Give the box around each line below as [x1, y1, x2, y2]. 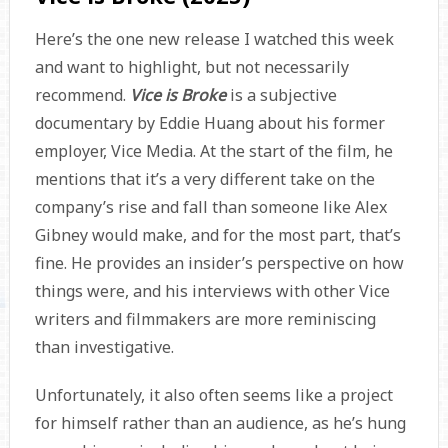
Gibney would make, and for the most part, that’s [34, 224, 401, 247]
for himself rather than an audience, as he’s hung [34, 412, 406, 435]
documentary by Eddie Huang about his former [34, 112, 385, 135]
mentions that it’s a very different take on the [34, 168, 375, 191]
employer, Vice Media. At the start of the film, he [34, 140, 393, 163]
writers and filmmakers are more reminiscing [34, 308, 376, 331]
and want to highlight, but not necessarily [34, 56, 349, 79]
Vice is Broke [129, 84, 230, 107]
